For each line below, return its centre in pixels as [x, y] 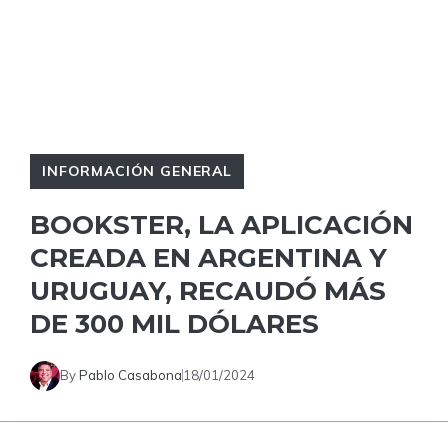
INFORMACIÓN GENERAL [137, 170]
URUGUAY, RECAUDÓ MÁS [208, 290]
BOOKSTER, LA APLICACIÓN [221, 224]
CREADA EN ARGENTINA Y [208, 257]
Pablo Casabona [130, 375]
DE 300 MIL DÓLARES [174, 323]
